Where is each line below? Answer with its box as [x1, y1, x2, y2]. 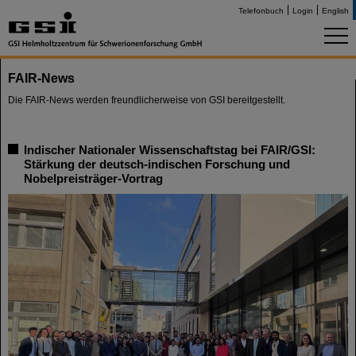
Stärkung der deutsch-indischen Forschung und [24, 157, 290, 171]
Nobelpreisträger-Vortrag [24, 172, 163, 185]
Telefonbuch [238, 6, 284, 15]
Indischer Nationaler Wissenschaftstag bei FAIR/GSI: [24, 143, 315, 157]
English [322, 6, 349, 15]
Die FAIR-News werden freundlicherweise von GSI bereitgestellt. [8, 95, 285, 106]
